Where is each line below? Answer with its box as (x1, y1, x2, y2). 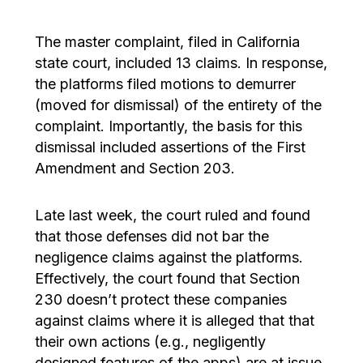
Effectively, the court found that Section (34, 269, 300, 287)
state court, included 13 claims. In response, (34, 53, 327, 71)
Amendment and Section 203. (34, 159, 235, 177)
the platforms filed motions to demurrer (34, 75, 296, 92)
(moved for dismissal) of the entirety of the (34, 96, 322, 113)
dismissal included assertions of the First (34, 138, 305, 156)
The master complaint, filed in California (34, 32, 300, 50)
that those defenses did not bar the (34, 227, 269, 245)
